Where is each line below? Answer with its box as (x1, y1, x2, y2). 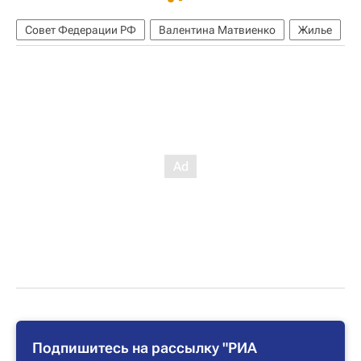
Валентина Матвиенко (159, 23, 276, 36)
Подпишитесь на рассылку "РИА (32, 338, 257, 356)
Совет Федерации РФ (25, 23, 136, 36)
